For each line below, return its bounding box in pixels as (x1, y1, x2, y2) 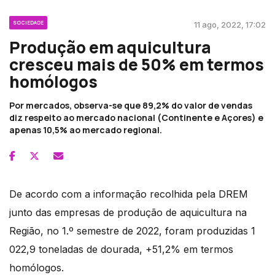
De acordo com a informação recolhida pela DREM (9, 188, 248, 201)
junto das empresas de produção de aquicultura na (9, 206, 247, 219)
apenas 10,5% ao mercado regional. (9, 124, 162, 136)
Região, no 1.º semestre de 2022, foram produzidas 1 (9, 225, 255, 238)
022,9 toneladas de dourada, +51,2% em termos (9, 243, 233, 256)
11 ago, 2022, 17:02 (194, 20, 266, 30)
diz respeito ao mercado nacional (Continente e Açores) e (9, 112, 263, 124)
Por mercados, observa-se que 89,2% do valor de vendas (9, 99, 252, 112)
